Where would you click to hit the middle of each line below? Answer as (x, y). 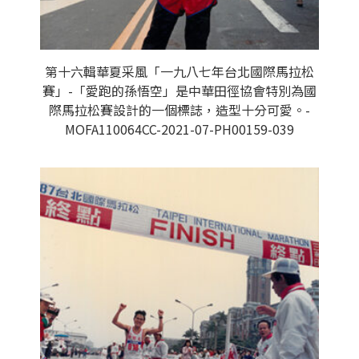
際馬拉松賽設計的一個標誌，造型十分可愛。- (179, 110)
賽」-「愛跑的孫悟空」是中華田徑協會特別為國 (179, 91)
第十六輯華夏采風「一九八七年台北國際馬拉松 (179, 71)
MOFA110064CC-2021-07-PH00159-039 (179, 129)
